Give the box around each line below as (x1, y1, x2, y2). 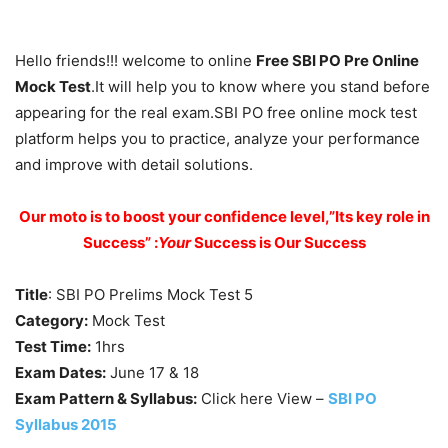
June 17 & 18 (106, 362, 199, 382)
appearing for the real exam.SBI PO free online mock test (15, 102, 417, 122)
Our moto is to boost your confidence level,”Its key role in (18, 206, 430, 226)
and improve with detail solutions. (15, 154, 253, 174)
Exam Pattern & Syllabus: (15, 388, 197, 408)
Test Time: (15, 336, 91, 356)
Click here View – (197, 388, 328, 408)
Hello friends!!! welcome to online (15, 50, 256, 70)
